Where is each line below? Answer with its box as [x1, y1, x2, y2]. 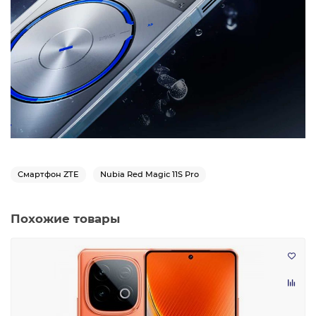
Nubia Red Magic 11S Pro [100, 169, 199, 179]
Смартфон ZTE [18, 169, 79, 179]
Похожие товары [11, 212, 120, 226]
